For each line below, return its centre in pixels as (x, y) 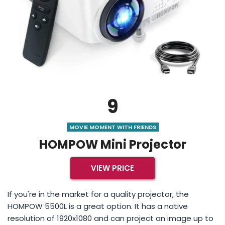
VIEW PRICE (113, 168)
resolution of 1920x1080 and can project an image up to (110, 218)
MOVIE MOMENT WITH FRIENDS (113, 127)
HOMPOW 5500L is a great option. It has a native (98, 206)
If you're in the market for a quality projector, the (98, 194)
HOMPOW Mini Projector (113, 144)
